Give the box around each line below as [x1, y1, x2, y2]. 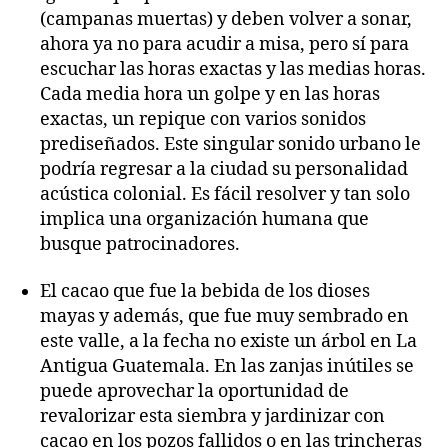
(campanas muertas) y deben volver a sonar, [40, 7, 412, 31]
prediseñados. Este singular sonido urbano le [40, 132, 421, 156]
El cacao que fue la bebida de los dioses [40, 280, 370, 303]
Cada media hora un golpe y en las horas [40, 82, 380, 106]
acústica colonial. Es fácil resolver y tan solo [40, 182, 410, 206]
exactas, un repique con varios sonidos [40, 107, 366, 131]
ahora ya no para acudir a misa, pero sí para [40, 32, 409, 56]
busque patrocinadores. [40, 232, 240, 256]
